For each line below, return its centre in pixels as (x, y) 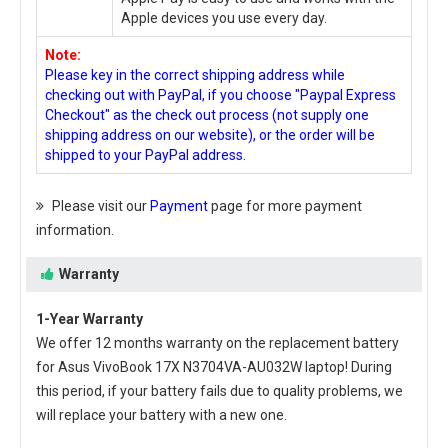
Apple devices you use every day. (224, 17)
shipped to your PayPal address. (145, 154)
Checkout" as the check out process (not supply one (207, 114)
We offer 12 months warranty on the (152, 342)
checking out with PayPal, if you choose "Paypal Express (220, 94)
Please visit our (101, 205)
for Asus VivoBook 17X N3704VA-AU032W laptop (190, 366)
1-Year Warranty (89, 318)
